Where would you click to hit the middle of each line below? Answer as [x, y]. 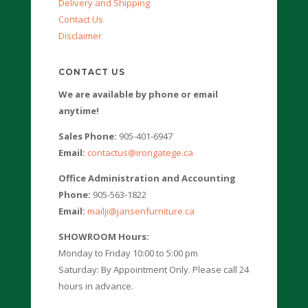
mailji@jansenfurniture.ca [141, 211]
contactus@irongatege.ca [140, 153]
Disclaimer [80, 36]
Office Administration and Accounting [147, 178]
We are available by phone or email [138, 95]
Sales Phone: [87, 136]
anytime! [78, 111]
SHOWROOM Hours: [103, 237]
